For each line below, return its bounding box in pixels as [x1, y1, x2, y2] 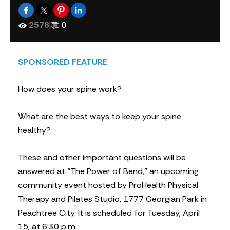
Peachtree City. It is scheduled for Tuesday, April [18, 207, 200, 219]
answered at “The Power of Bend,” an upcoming [18, 166, 199, 177]
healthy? [18, 125, 51, 136]
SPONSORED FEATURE [18, 56, 107, 67]
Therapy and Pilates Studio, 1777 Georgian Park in [18, 194, 207, 205]
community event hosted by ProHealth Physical [18, 180, 198, 191]
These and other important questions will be [18, 152, 186, 163]
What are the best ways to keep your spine [18, 111, 181, 122]
